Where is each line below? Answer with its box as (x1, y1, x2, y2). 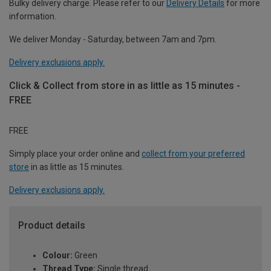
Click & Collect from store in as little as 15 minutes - (9, 79, 240, 91)
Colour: (42, 250, 73, 261)
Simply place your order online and (9, 148, 142, 158)
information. (9, 11, 56, 21)
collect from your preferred (142, 148, 245, 158)
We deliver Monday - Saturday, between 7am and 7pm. (9, 34, 217, 44)
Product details (18, 219, 85, 231)
